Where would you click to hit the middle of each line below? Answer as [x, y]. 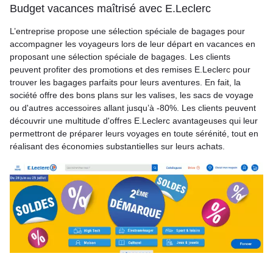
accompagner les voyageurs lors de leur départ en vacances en [133, 44]
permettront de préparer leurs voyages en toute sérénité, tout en [134, 133]
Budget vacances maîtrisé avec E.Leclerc [110, 9]
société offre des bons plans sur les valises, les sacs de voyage [132, 95]
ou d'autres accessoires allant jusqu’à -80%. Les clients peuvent [133, 108]
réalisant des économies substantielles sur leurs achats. [117, 146]
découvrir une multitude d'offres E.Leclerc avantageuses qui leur [134, 121]
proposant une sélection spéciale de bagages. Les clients [120, 57]
